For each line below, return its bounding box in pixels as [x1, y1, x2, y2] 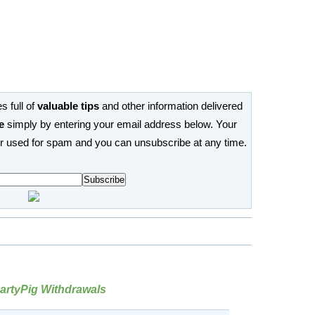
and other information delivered [99, 101, 243, 112]
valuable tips [37, 101, 99, 112]
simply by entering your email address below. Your [4, 119, 237, 130]
